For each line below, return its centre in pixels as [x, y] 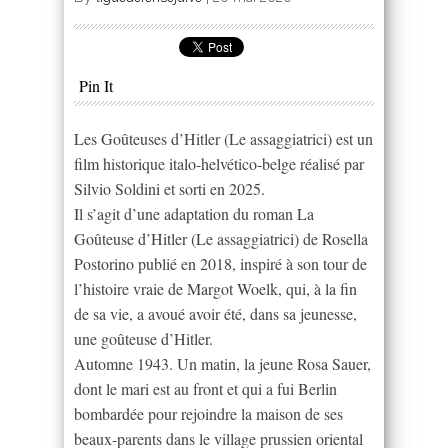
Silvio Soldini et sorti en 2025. [169, 188]
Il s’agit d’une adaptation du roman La [194, 213]
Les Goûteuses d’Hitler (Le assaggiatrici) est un [223, 138]
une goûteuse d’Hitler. [143, 338]
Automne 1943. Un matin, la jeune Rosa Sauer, [222, 363]
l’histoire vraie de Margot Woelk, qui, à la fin [215, 288]
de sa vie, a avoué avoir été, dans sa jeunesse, [215, 313]
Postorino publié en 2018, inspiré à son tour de [220, 263]
